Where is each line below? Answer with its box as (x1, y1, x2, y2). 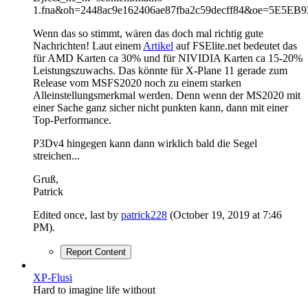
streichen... (33, 149, 80, 162)
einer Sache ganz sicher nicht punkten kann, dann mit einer (33, 101, 288, 113)
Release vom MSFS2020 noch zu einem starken (33, 76, 241, 89)
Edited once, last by (33, 208, 121, 221)
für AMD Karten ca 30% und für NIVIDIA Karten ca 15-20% (33, 52, 302, 64)
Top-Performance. (33, 113, 111, 126)
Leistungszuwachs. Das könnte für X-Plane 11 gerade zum (33, 64, 287, 76)
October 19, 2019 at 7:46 (173, 208, 282, 221)
